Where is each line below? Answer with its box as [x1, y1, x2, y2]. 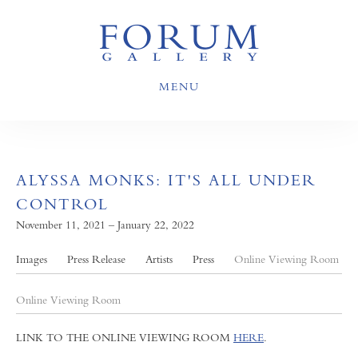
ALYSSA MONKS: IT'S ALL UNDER [16, 171, 316, 189]
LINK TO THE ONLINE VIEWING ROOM [16, 331, 233, 344]
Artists [145, 253, 173, 265]
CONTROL [16, 195, 109, 213]
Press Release [67, 253, 125, 265]
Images [16, 253, 47, 265]
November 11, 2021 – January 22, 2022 [16, 218, 194, 231]
